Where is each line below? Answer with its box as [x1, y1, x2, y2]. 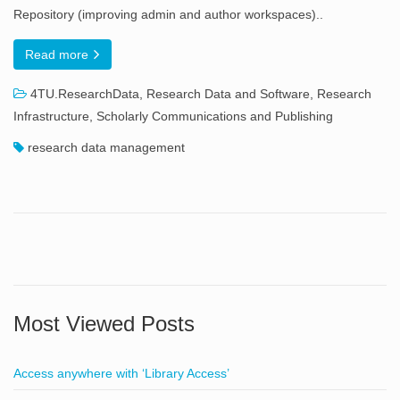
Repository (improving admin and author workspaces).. [13, 7, 323, 21]
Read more [25, 47, 92, 62]
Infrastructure [13, 109, 89, 123]
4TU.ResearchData [30, 87, 139, 101]
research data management [28, 140, 185, 154]
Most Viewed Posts [13, 312, 195, 336]
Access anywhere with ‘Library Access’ [13, 366, 229, 380]
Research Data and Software [146, 87, 310, 101]
